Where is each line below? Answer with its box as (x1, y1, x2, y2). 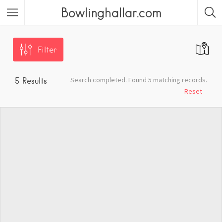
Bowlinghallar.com (60, 5, 162, 20)
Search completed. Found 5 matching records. (70, 75, 207, 84)
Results (19, 76, 47, 86)
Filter (38, 45, 56, 55)
